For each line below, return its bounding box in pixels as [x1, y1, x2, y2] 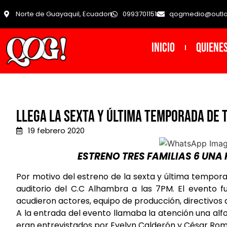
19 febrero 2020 [27, 125, 85, 136]
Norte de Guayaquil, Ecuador [15, 9, 110, 19]
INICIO [151, 40, 175, 56]
